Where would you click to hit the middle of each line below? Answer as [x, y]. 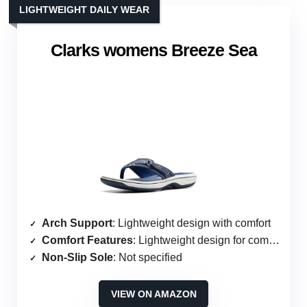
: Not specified [148, 258]
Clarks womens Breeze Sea [153, 50]
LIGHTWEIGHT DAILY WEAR [84, 10]
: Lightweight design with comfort [192, 223]
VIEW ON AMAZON [153, 294]
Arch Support [77, 223]
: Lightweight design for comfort [201, 241]
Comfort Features [87, 241]
